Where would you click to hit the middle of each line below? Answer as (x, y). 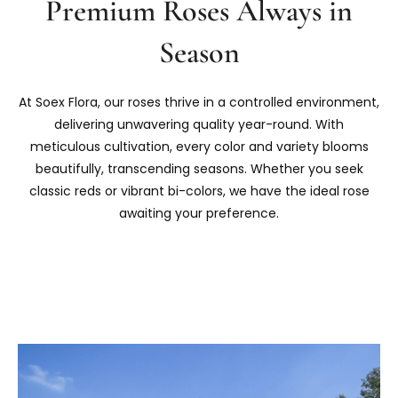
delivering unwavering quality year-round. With (199, 125)
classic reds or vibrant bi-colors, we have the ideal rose (199, 191)
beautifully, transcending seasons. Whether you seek (199, 169)
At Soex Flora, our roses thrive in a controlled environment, (199, 103)
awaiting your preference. (199, 214)
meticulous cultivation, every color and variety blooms (199, 147)
